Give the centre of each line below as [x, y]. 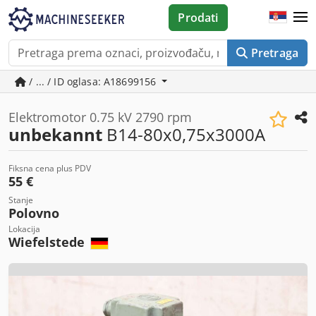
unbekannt [55, 134]
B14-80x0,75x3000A [184, 134]
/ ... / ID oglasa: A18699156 [93, 81]
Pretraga [274, 53]
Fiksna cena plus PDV [50, 168]
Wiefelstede [48, 242]
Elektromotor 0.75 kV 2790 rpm [100, 117]
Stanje [21, 200]
